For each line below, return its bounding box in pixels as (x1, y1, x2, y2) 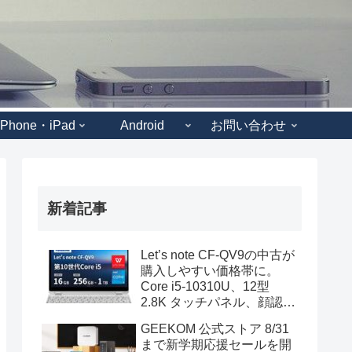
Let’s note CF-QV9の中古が (141, 247, 295, 262)
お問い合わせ (211, 118, 286, 132)
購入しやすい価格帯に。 (141, 263, 279, 277)
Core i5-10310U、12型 (141, 279, 269, 293)
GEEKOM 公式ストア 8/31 (141, 321, 289, 335)
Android (120, 118, 164, 132)
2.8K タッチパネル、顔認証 (141, 295, 295, 309)
